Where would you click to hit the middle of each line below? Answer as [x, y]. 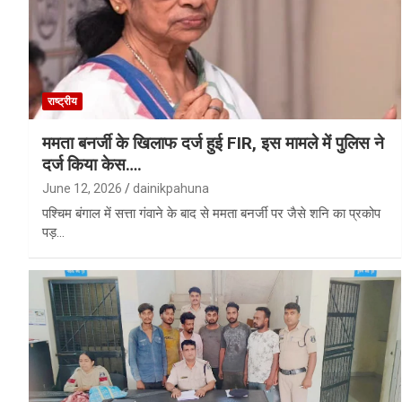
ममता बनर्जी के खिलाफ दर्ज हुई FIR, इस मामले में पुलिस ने [213, 144]
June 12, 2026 [82, 189]
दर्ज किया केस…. [92, 165]
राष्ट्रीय [62, 102]
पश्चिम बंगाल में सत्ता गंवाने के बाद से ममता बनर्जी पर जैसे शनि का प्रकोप [211, 214]
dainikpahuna [171, 189]
